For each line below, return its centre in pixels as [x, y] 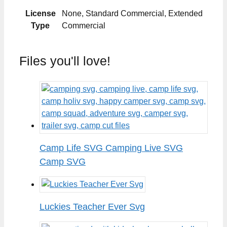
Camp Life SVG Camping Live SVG [111, 148]
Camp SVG [63, 161]
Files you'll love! [65, 61]
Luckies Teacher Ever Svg [92, 206]
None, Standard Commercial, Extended [132, 13]
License [40, 13]
